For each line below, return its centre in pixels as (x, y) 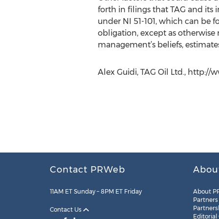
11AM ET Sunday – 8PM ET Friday (96, 191)
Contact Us (66, 209)
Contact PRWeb (88, 170)
